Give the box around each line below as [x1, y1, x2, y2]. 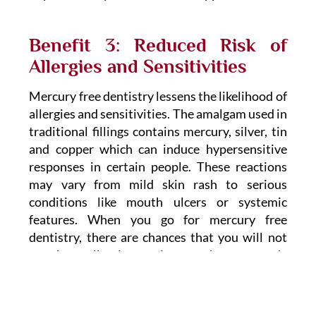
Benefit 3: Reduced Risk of [29, 35, 287, 56]
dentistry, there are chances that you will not [29, 229, 287, 245]
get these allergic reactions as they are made [29, 247, 287, 262]
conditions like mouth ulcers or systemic [29, 194, 287, 209]
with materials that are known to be [29, 265, 287, 280]
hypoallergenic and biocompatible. [29, 282, 218, 298]
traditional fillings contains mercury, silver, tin [29, 123, 287, 139]
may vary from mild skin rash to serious [29, 176, 287, 192]
